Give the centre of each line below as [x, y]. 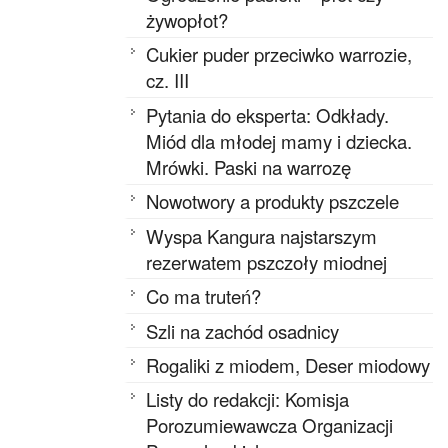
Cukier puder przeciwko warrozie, [279, 54]
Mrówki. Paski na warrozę [249, 166]
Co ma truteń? [204, 296]
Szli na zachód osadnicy [243, 330]
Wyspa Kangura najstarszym [262, 235]
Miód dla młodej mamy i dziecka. [279, 140]
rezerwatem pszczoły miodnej [267, 261]
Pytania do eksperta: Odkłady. [268, 114]
